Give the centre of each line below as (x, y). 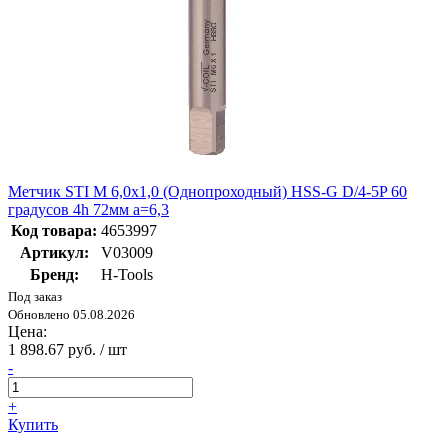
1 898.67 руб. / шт (67, 350)
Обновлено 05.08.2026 (71, 315)
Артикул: (54, 253)
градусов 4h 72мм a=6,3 (88, 210)
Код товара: (54, 231)
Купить (33, 425)
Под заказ (35, 297)
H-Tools (127, 275)
